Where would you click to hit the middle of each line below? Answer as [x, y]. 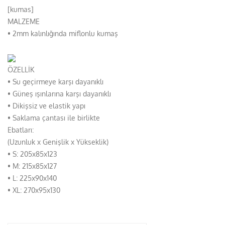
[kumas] [21, 9]
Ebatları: [21, 130]
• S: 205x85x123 [32, 154]
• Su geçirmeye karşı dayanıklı [55, 81]
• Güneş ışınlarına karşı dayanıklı [59, 93]
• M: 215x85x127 [32, 166]
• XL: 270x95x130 [34, 190]
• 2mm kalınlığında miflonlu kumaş [63, 33]
